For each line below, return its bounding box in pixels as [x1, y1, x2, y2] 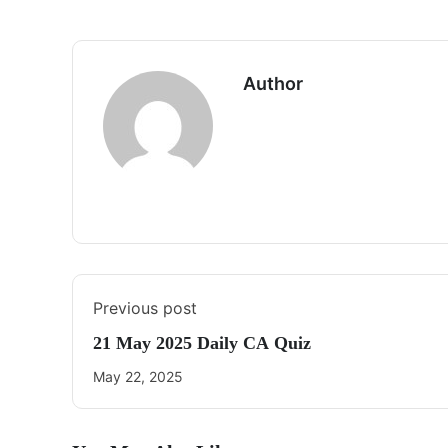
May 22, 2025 [93, 368, 183, 385]
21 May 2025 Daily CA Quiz [93, 333, 311, 353]
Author [243, 73, 303, 94]
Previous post [93, 298, 197, 318]
